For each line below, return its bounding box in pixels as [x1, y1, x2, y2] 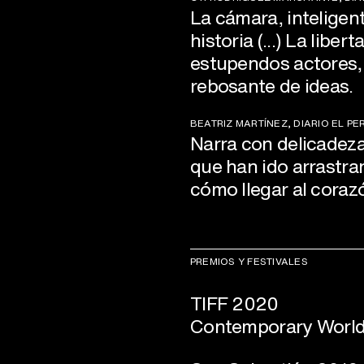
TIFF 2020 [190, 288, 279, 317]
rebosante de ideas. [190, 71, 353, 99]
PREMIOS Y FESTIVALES [190, 253, 308, 268]
